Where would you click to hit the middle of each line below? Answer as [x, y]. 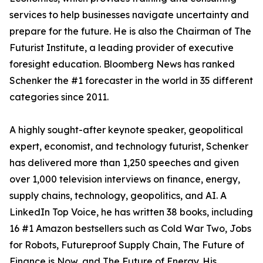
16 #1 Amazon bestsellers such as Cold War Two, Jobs [130, 229]
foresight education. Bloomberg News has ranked [122, 64]
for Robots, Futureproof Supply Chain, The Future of [127, 245]
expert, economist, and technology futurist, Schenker [129, 146]
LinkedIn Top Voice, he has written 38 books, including [131, 212]
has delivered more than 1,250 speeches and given [124, 163]
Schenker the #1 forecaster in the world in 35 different [131, 81]
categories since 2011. [59, 97]
